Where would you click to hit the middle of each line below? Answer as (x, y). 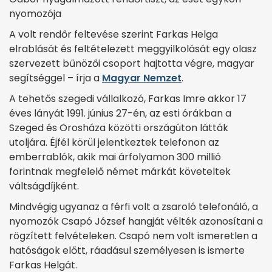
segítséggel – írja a (56, 78)
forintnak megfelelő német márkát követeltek (120, 171)
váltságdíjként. (44, 186)
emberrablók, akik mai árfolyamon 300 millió (115, 157)
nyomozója (35, 13)
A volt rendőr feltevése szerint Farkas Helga (114, 34)
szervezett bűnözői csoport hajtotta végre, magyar (132, 63)
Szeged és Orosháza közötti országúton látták (119, 127)
